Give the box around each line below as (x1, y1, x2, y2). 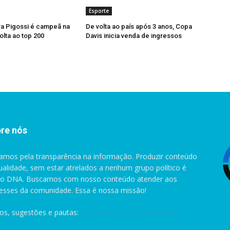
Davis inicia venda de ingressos (86, 32, 182, 40)
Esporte (89, 7, 109, 15)
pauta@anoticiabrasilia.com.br (81, 207, 180, 218)
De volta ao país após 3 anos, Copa (86, 23, 193, 31)
